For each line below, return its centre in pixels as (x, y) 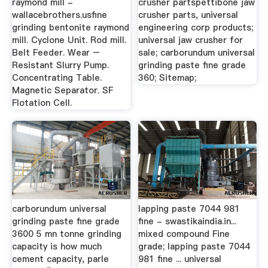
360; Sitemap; (167, 77)
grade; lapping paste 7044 (194, 246)
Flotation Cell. (42, 103)
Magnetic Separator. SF (62, 90)
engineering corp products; (196, 27)
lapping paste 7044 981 (189, 209)
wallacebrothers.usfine (59, 15)
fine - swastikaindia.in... (188, 221)
